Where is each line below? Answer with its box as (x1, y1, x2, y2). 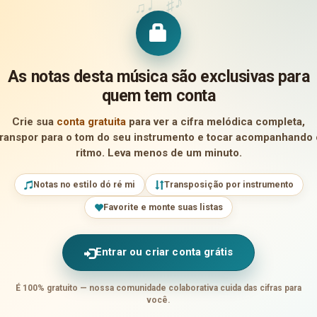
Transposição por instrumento (163, 179, 294, 190)
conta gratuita (57, 115, 126, 128)
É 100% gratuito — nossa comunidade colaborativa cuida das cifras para (16, 282, 301, 293)
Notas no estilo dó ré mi (33, 179, 135, 190)
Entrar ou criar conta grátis (95, 246, 234, 259)
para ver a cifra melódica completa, (126, 115, 305, 128)
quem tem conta (101, 86, 216, 105)
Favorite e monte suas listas (103, 202, 223, 213)
